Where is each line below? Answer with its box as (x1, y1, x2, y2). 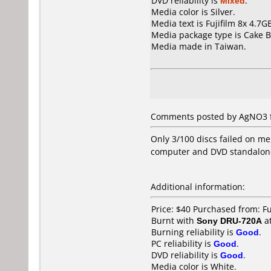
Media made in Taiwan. (151, 41, 246, 52)
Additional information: (151, 181, 245, 192)
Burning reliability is (151, 226, 236, 238)
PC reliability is (151, 238, 214, 249)
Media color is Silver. (151, 6, 235, 18)
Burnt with (151, 215, 197, 226)
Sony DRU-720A (197, 215, 262, 226)
